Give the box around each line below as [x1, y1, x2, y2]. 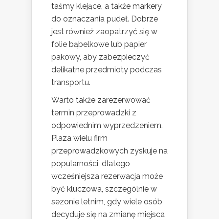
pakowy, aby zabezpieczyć [51, 52, 150, 62]
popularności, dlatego [51, 158, 130, 168]
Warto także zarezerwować [51, 95, 151, 105]
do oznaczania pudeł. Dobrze [51, 14, 158, 23]
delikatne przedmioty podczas [51, 65, 162, 74]
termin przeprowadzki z [51, 108, 136, 117]
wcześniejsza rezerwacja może [51, 171, 163, 181]
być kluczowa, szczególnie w [51, 184, 157, 194]
